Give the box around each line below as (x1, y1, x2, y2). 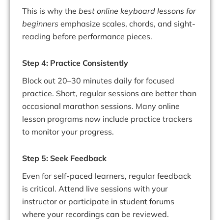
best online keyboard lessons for (79, 6, 196, 16)
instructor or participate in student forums (22, 196, 174, 207)
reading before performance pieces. (22, 31, 152, 42)
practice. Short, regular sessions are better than (22, 88, 196, 99)
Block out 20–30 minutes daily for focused (22, 76, 174, 86)
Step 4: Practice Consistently (22, 58, 128, 68)
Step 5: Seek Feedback (22, 153, 107, 164)
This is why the (22, 6, 79, 16)
